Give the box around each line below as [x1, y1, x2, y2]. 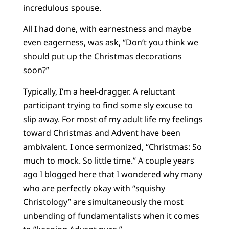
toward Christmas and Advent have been [22, 127, 180, 139]
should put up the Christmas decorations [22, 51, 182, 62]
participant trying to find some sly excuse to [22, 99, 193, 111]
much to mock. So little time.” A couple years [22, 154, 194, 166]
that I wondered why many [96, 168, 202, 180]
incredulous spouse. [22, 2, 101, 13]
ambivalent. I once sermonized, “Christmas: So [22, 141, 202, 152]
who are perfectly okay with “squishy [22, 182, 165, 194]
